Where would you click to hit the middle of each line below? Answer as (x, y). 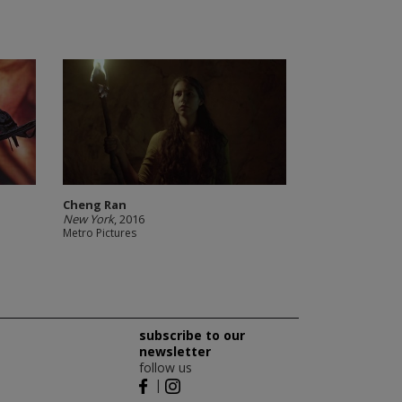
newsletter (175, 351)
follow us (165, 367)
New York (88, 219)
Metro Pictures (99, 233)
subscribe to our (192, 335)
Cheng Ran (94, 205)
